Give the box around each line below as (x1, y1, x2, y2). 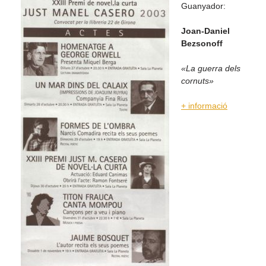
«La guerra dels (181, 64, 240, 73)
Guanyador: (181, 2, 226, 11)
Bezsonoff (181, 39, 223, 48)
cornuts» (181, 77, 214, 85)
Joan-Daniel (181, 27, 230, 36)
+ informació (181, 102, 227, 110)
